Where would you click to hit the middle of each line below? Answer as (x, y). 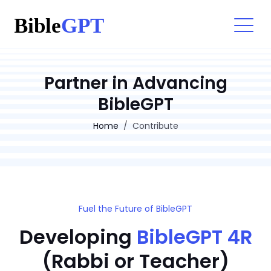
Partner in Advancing (135, 83)
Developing (78, 237)
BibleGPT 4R (194, 237)
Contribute (155, 126)
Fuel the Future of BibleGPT (135, 209)
